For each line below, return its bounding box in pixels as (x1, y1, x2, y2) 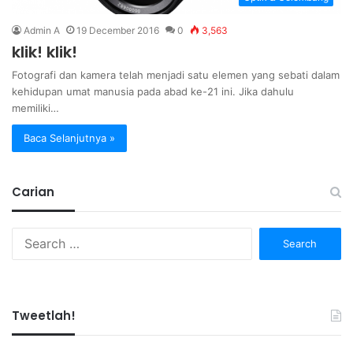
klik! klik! (12, 41, 77, 64)
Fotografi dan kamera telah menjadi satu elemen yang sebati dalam (12, 69, 340, 82)
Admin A (24, 24, 60, 37)
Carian (12, 184, 54, 201)
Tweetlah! (12, 307, 76, 325)
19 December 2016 (76, 24, 159, 37)
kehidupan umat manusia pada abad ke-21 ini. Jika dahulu (12, 85, 294, 98)
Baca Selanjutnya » (24, 132, 115, 145)
